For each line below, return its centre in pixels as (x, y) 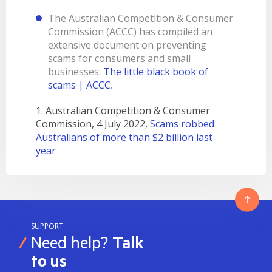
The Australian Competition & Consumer (141, 18)
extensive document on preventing (127, 45)
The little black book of (156, 72)
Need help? (71, 244)
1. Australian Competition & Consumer (123, 110)
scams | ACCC (80, 85)
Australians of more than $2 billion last (124, 137)
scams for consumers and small (120, 58)
